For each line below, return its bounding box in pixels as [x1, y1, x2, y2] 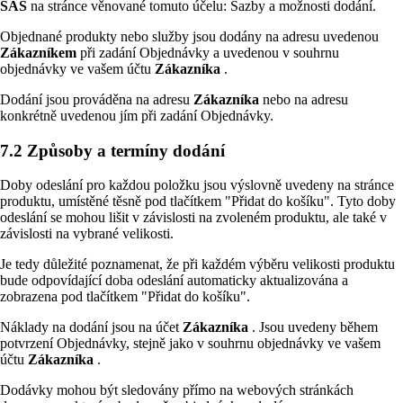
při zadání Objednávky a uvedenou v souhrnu [80, 45, 339, 61]
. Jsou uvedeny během [252, 319, 378, 336]
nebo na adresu [263, 92, 348, 108]
